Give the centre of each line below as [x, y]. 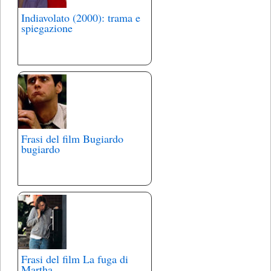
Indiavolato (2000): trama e [81, 18]
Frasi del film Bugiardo [72, 138]
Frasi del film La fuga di [75, 259]
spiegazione [47, 28]
